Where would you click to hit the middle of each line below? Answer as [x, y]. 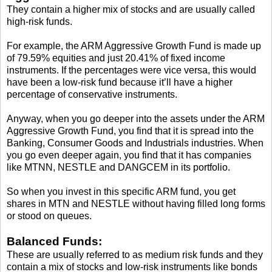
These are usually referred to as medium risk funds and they [135, 255]
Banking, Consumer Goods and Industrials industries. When [135, 143]
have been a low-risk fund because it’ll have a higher [120, 83]
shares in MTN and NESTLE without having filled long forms [136, 204]
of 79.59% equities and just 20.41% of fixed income [116, 58]
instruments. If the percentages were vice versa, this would [131, 70]
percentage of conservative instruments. [92, 95]
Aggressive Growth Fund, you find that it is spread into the [130, 131]
